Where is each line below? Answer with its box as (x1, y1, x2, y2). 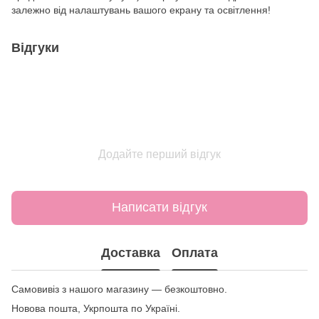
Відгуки (11, 40, 59, 55)
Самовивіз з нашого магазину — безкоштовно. (11, 283, 227, 295)
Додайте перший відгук (98, 147, 221, 160)
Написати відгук (112, 200, 207, 215)
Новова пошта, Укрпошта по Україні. (11, 302, 180, 314)
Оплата (172, 246, 218, 261)
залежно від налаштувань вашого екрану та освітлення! (11, 4, 271, 16)
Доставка (101, 246, 160, 261)
